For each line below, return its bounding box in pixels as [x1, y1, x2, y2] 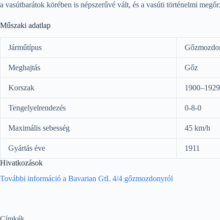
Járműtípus [8, 43, 42, 52]
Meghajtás [8, 63, 40, 72]
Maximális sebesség [8, 123, 70, 132]
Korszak [8, 83, 34, 92]
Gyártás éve [8, 143, 45, 152]
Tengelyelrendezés [8, 103, 66, 112]
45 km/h [185, 123, 210, 132]
